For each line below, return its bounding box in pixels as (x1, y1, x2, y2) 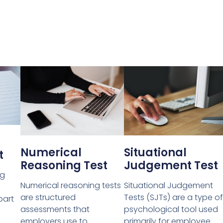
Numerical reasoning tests (20, 180, 121, 192)
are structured (20, 192, 76, 204)
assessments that (20, 204, 90, 216)
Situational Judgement (123, 180, 213, 192)
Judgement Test (123, 158, 218, 174)
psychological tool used (123, 204, 218, 216)
